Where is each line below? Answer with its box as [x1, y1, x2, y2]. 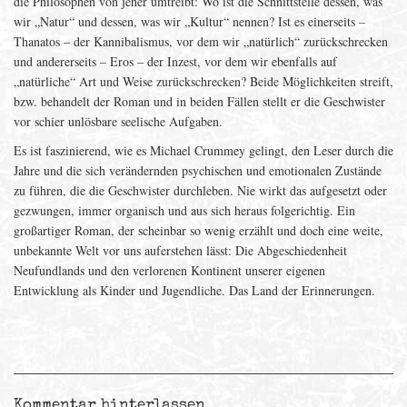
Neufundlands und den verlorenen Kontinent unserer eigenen [14, 262, 325, 279]
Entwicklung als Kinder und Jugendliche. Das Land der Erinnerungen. [14, 282, 375, 299]
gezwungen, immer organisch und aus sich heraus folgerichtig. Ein [14, 202, 355, 219]
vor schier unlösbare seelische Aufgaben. [14, 113, 223, 130]
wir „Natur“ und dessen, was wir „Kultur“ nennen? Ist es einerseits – [14, 13, 365, 30]
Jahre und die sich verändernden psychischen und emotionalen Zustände [14, 162, 382, 179]
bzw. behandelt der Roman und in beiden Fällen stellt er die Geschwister [14, 93, 385, 110]
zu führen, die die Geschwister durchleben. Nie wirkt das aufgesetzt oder [14, 182, 387, 199]
